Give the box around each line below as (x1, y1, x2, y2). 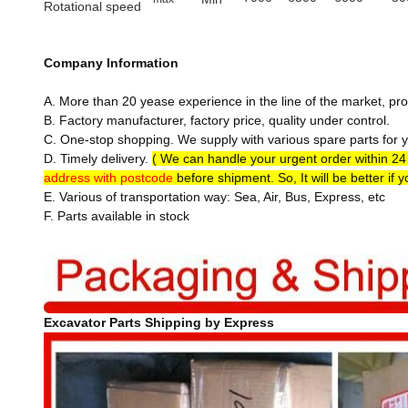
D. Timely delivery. (44, 151, 152, 166)
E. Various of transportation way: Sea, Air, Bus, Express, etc (44, 189, 385, 204)
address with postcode (44, 170, 173, 185)
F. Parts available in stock (44, 209, 189, 223)
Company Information (44, 56, 182, 70)
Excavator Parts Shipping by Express (44, 315, 274, 330)
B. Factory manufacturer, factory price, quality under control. (44, 113, 390, 127)
